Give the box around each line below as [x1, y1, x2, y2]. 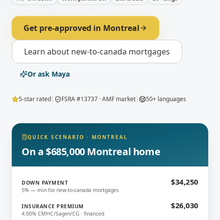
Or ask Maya [27, 69, 70, 79]
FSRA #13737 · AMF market [61, 95, 136, 103]
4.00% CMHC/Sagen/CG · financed [22, 210, 104, 217]
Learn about [24, 46, 71, 57]
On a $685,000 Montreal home [22, 145, 161, 158]
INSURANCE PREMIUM [22, 203, 84, 210]
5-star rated [19, 95, 51, 103]
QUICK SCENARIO [27, 133, 84, 140]
